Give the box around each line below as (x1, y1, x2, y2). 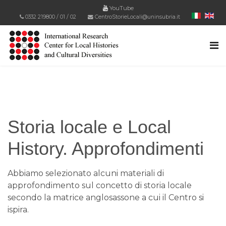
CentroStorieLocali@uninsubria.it (95, 14, 180, 20)
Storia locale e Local (8, 117, 171, 137)
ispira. (8, 205, 31, 214)
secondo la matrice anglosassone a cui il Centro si (8, 193, 204, 202)
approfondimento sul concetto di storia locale (8, 181, 192, 190)
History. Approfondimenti (8, 138, 204, 159)
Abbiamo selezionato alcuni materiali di (8, 168, 164, 178)
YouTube (107, 5, 134, 12)
